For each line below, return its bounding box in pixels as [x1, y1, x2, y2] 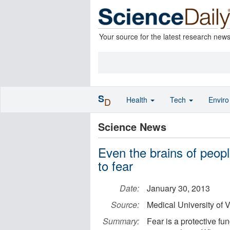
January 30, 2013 [147, 182, 210, 194]
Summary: [103, 215, 139, 227]
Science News [98, 119, 166, 134]
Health [126, 94, 149, 105]
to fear [98, 157, 133, 175]
